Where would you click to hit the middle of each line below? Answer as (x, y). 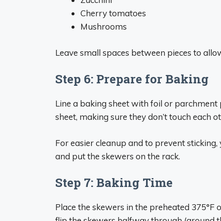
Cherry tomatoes (113, 13)
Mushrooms (104, 26)
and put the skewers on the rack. (118, 156)
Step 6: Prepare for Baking (132, 79)
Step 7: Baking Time (114, 183)
